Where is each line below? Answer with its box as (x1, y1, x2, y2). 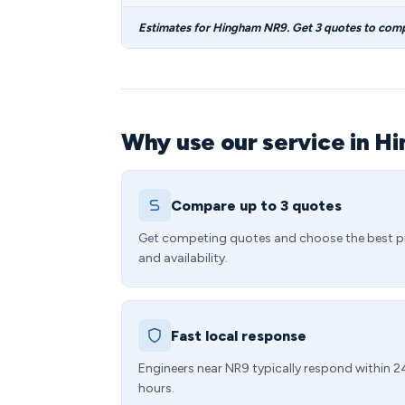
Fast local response (171, 326, 306, 344)
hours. (138, 381, 174, 396)
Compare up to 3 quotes (171, 196, 342, 214)
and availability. (138, 250, 228, 266)
